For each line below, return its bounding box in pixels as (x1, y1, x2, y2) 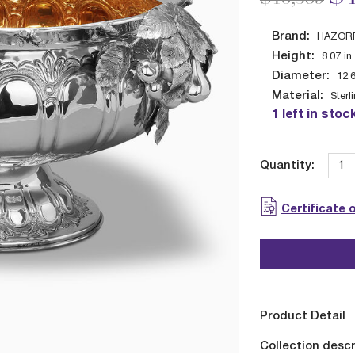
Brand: (271, 31, 310, 42)
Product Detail (259, 310, 345, 322)
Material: (271, 90, 323, 101)
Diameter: (271, 71, 330, 82)
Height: (271, 51, 315, 62)
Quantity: (259, 160, 315, 172)
